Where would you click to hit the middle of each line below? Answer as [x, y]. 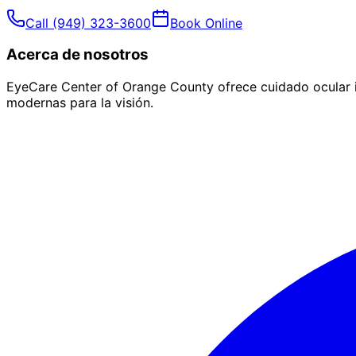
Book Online [206, 23]
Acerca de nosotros [77, 55]
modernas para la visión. [80, 103]
